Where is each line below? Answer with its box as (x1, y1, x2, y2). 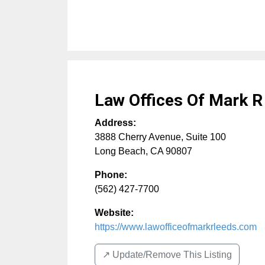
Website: (95, 208, 134, 218)
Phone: (95, 170, 127, 180)
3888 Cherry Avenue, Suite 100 (95, 132, 226, 142)
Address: (95, 118, 136, 128)
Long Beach (95, 146, 146, 156)
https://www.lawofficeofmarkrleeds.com (95, 222, 257, 232)
